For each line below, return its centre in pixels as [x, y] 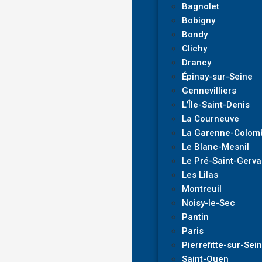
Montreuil [202, 189]
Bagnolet [201, 6]
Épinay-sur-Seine [218, 77]
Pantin [196, 217]
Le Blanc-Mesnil [216, 147]
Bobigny [199, 20]
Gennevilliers [209, 91]
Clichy [195, 49]
